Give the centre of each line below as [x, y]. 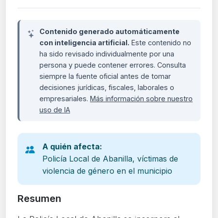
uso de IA [55, 109]
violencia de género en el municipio [107, 171]
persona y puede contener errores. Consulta [113, 65]
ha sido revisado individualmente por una [107, 54]
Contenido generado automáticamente [109, 31]
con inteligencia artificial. [84, 42]
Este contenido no [160, 42]
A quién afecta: [72, 146]
